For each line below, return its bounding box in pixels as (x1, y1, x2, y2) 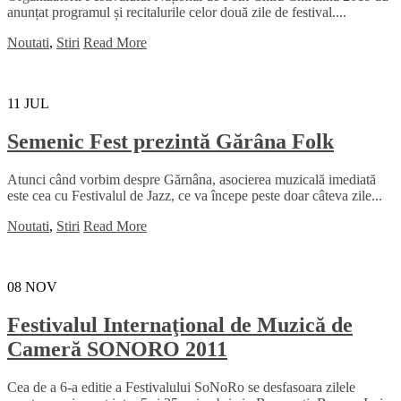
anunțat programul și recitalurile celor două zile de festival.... (7, 4, 346, 21)
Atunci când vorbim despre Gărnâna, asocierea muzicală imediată (7, 172, 376, 188)
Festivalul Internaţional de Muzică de (7, 313, 353, 337)
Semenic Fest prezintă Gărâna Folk (7, 130, 334, 154)
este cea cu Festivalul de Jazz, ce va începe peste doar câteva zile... (7, 188, 382, 204)
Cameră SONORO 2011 (7, 337, 227, 362)
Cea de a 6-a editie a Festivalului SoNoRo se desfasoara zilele (7, 379, 355, 395)
